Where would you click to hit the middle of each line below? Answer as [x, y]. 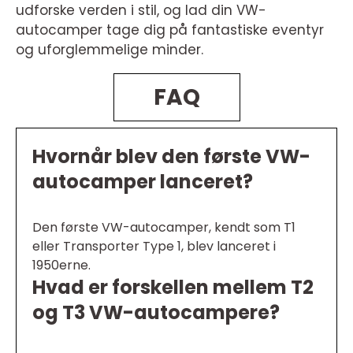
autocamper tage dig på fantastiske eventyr [170, 30]
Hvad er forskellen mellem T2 [173, 288]
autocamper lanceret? [143, 182]
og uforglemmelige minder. [110, 50]
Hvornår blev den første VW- [171, 157]
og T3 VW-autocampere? [156, 313]
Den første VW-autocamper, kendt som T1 [164, 228]
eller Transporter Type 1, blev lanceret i [154, 247]
